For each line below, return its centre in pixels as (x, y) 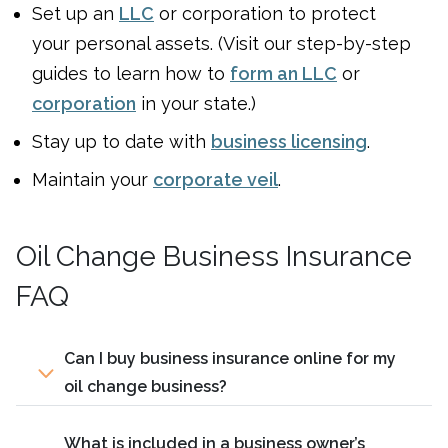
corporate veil (215, 179)
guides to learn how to (131, 73)
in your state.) (196, 103)
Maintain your (92, 179)
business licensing (289, 141)
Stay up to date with (121, 141)
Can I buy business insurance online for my (230, 358)
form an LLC (283, 73)
